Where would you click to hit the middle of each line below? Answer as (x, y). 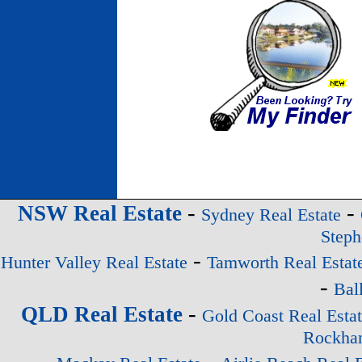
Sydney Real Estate (271, 215)
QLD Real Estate (102, 314)
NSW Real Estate (99, 213)
